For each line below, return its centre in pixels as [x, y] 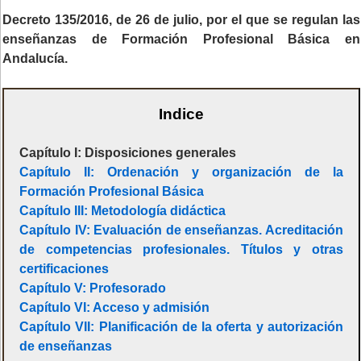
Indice [181, 114]
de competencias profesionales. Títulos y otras [181, 250]
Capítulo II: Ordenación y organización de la [181, 172]
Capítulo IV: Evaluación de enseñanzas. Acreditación [181, 230]
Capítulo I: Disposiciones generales [128, 153]
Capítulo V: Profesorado [93, 288]
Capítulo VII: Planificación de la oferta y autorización [181, 327]
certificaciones [64, 269]
